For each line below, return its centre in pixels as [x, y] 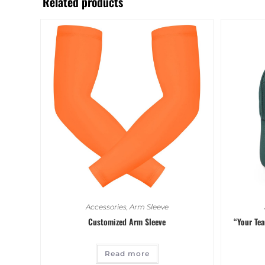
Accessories [106, 206]
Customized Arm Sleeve [127, 221]
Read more [127, 253]
